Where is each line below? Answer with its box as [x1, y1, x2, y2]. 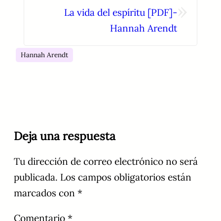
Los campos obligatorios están [60, 171, 191, 183]
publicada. [14, 171, 58, 183]
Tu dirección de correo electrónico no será [14, 155, 198, 167]
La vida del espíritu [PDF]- [64, 6, 177, 18]
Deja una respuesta [14, 129, 115, 144]
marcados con [14, 186, 77, 199]
